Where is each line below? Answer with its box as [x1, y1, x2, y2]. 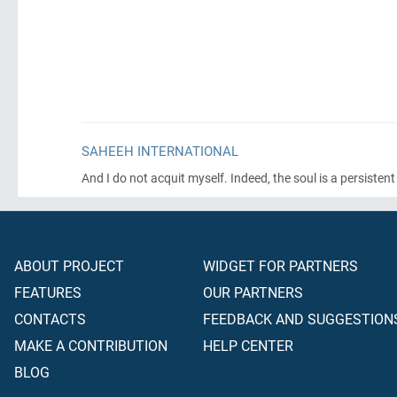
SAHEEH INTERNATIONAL [82, 142, 238, 160]
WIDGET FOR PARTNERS [203, 256, 358, 275]
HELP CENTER [203, 336, 293, 354]
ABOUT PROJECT [14, 256, 124, 275]
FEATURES [14, 283, 82, 301]
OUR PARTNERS [203, 283, 303, 301]
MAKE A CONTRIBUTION [14, 336, 167, 354]
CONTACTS [14, 309, 86, 328]
